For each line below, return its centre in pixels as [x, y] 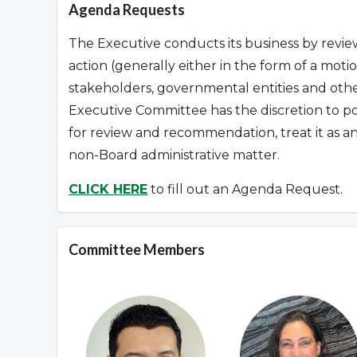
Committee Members [137, 250]
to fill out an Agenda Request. [245, 190]
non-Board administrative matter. [174, 155]
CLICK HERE [108, 190]
